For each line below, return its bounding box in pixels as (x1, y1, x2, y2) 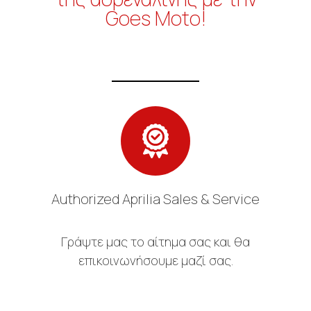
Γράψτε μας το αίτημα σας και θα (61, 233, 250, 251)
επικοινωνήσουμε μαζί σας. (78, 252, 233, 269)
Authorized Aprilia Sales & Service (51, 190, 260, 209)
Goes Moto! (105, 5, 206, 32)
